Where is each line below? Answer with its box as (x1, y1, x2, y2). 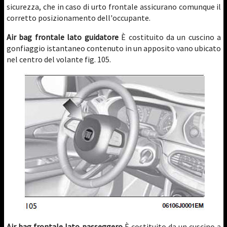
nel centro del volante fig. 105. (7, 54, 111, 64)
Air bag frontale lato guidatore (7, 32, 119, 42)
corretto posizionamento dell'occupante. (7, 13, 150, 23)
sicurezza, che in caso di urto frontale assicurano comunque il (7, 2, 221, 12)
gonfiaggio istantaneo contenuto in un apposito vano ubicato (7, 43, 221, 53)
